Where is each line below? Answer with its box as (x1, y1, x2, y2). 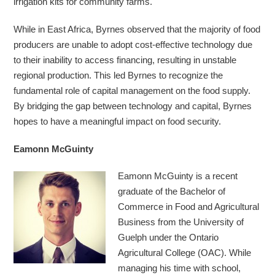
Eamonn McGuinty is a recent (118, 171, 238, 182)
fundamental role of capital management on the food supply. (14, 85, 251, 96)
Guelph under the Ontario (118, 232, 219, 243)
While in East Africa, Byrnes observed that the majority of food (14, 23, 261, 34)
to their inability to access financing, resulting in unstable (14, 54, 237, 65)
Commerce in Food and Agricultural (118, 201, 260, 212)
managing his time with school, (118, 263, 241, 274)
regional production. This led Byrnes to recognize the (14, 69, 223, 80)
